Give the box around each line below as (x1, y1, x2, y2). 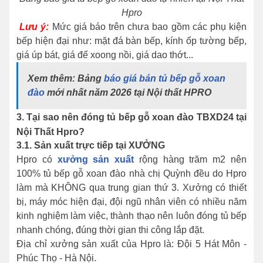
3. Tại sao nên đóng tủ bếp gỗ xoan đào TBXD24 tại (16, 112, 247, 122)
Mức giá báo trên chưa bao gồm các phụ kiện (49, 21, 247, 32)
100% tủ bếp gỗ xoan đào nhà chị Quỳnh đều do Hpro (16, 168, 247, 178)
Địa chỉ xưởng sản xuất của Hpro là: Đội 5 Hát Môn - (16, 238, 247, 249)
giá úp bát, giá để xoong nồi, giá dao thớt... (16, 49, 195, 60)
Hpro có (16, 154, 58, 164)
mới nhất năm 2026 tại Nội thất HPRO (45, 87, 211, 97)
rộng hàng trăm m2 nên (134, 154, 247, 164)
